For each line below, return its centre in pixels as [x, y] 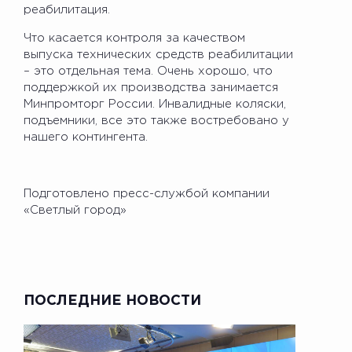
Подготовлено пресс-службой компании [147, 193]
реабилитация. [67, 9]
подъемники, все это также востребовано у [156, 120]
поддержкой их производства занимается [151, 87]
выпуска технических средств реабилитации [158, 54]
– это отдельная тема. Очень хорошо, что [148, 71]
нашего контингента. [86, 137]
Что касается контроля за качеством [134, 38]
